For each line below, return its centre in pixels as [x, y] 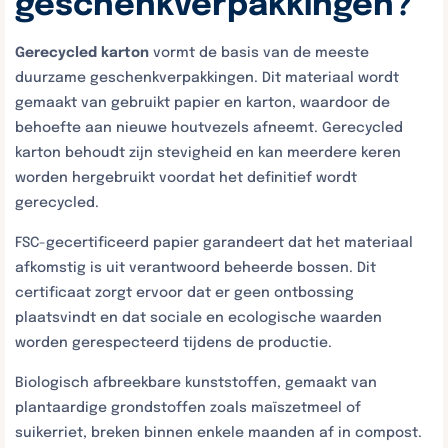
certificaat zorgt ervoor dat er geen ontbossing [184, 293]
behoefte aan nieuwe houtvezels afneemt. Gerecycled [209, 128]
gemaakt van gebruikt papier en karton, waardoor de [202, 103]
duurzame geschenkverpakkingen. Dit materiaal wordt [207, 78]
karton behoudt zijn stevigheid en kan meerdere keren [208, 153]
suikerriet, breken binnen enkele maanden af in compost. [218, 433]
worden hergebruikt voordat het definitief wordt [186, 178]
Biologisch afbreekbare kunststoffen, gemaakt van [196, 383]
